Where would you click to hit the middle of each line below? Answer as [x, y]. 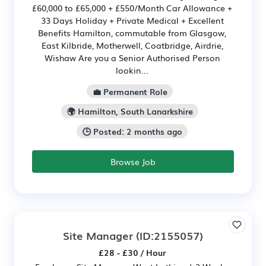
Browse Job [133, 161]
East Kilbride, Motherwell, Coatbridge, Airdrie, [132, 45]
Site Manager [98, 235]
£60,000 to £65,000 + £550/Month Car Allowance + [132, 7]
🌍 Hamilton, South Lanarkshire [130, 111]
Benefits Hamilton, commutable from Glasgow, [132, 32]
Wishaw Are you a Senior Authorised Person [132, 57]
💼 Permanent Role [130, 91]
